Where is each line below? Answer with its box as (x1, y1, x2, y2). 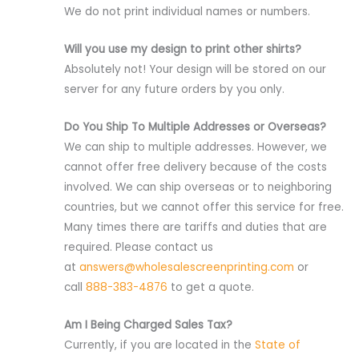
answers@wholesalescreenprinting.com (79, 259, 294, 275)
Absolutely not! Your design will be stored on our (64, 61, 326, 77)
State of (255, 337, 301, 353)
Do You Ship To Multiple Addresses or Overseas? (64, 119, 326, 135)
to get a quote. (167, 279, 254, 295)
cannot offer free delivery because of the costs (64, 159, 327, 175)
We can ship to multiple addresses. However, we (64, 139, 327, 155)
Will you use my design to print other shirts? (64, 41, 301, 57)
